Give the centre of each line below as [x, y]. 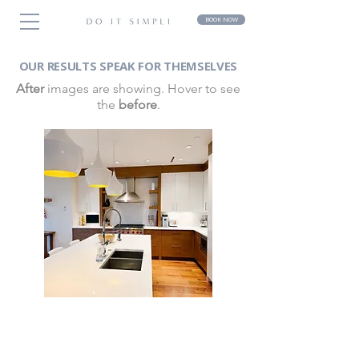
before [137, 105]
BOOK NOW [221, 19]
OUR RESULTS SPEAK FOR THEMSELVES [128, 66]
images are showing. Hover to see [142, 89]
